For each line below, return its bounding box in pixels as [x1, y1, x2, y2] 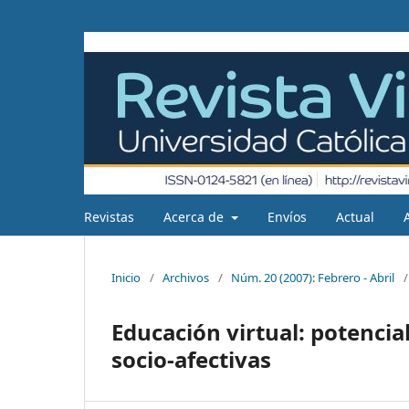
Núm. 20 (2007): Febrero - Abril [231, 268, 394, 286]
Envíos [267, 207, 307, 225]
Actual [335, 207, 374, 225]
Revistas [84, 207, 134, 225]
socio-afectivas [111, 343, 271, 374]
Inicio [111, 268, 141, 286]
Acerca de [163, 207, 227, 225]
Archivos [163, 268, 209, 286]
